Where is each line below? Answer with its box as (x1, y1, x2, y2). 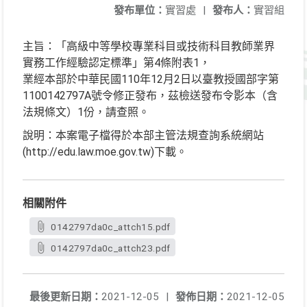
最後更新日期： (29, 291, 101, 303)
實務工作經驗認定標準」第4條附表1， (23, 56, 210, 69)
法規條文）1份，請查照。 (23, 106, 149, 119)
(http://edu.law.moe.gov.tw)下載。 (23, 145, 187, 158)
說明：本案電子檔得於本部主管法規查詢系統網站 (23, 129, 264, 142)
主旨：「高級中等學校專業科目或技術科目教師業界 (23, 40, 275, 53)
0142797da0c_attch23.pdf (51, 243, 171, 254)
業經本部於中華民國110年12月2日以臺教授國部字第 (23, 73, 279, 86)
